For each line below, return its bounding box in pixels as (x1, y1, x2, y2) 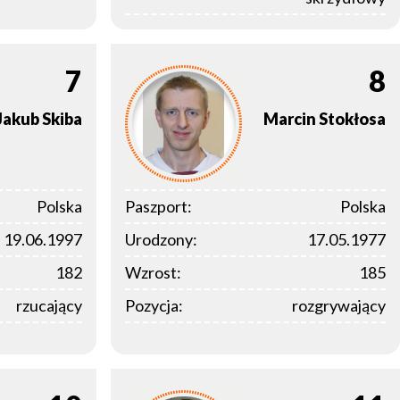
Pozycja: (125, 296, 183, 316)
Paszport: (125, 196, 192, 217)
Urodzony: (125, 229, 197, 250)
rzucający (16, 296, 82, 316)
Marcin (263, 108, 316, 129)
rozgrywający (292, 296, 386, 316)
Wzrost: (125, 262, 181, 283)
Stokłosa (319, 108, 386, 129)
